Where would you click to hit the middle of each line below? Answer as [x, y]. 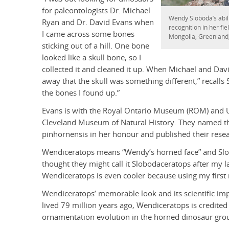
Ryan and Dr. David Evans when [98, 22]
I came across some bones [88, 34]
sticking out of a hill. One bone [96, 46]
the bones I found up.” [81, 93]
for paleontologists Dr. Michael [96, 11]
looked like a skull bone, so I [91, 58]
